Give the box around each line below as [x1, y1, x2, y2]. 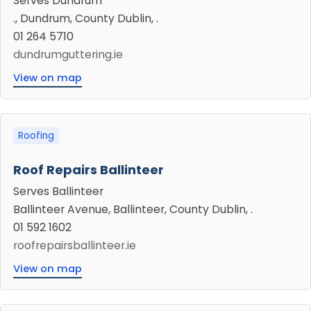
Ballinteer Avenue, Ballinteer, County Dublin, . [13, 201, 253, 217]
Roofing [18, 129, 54, 142]
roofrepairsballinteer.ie [13, 237, 136, 253]
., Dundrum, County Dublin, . [13, 10, 158, 26]
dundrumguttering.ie [13, 47, 123, 62]
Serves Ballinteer [13, 183, 103, 199]
